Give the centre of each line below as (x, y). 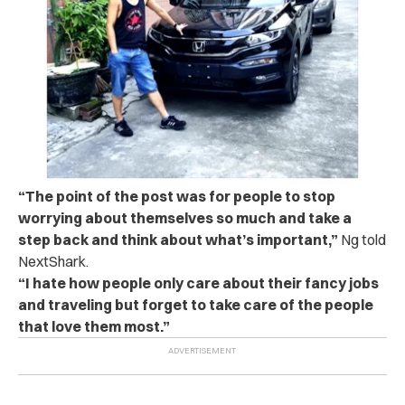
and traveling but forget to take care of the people (196, 304)
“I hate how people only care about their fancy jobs (198, 283)
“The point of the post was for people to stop (177, 196)
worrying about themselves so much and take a (185, 217)
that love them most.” (94, 326)
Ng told (362, 239)
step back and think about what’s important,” (178, 239)
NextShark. (53, 261)
